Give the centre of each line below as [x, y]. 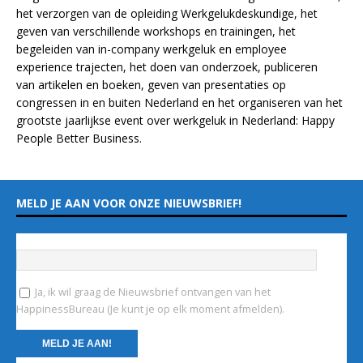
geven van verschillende [80, 31]
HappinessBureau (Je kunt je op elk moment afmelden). [150, 308]
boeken [122, 84]
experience [46, 66]
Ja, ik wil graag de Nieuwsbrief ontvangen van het [152, 291]
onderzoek [230, 66]
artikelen [60, 84]
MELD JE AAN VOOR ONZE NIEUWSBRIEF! [129, 203]
